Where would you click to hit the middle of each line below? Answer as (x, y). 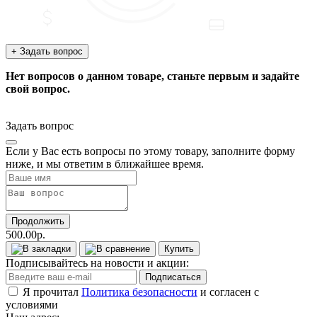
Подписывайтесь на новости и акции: (97, 263)
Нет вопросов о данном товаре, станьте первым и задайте (152, 76)
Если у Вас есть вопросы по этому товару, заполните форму (150, 151)
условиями (32, 304)
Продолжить (38, 221)
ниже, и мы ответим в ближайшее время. (105, 163)
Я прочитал (52, 292)
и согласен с (228, 292)
